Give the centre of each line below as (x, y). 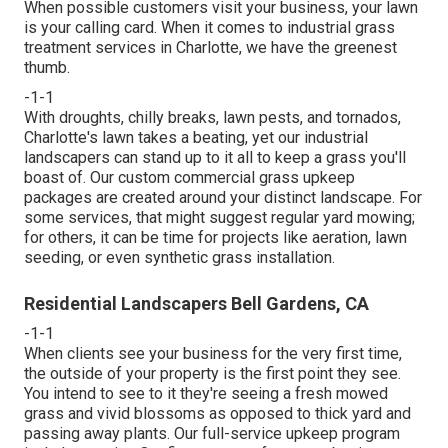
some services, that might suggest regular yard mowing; (219, 217)
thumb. (47, 67)
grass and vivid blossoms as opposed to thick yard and (217, 413)
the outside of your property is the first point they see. (212, 373)
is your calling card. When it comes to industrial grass (209, 27)
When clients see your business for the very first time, (213, 353)
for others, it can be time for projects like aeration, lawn (215, 237)
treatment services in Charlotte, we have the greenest (210, 47)
